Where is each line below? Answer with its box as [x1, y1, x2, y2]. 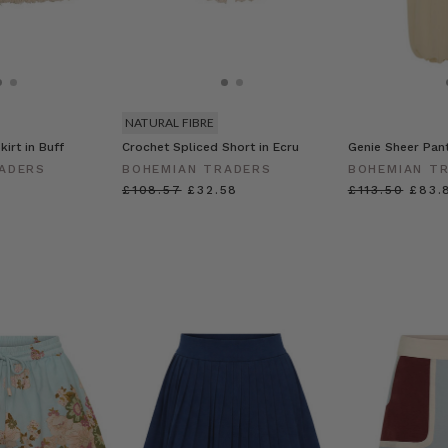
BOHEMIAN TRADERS [121, 161, 272, 176]
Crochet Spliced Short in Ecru [121, 139, 299, 154]
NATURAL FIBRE [124, 114, 215, 130]
